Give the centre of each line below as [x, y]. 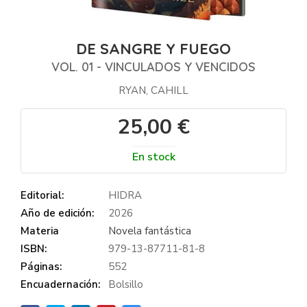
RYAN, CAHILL [153, 90]
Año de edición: [57, 213]
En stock [153, 157]
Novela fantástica [150, 231]
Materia [40, 231]
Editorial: [42, 195]
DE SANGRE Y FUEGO [153, 49]
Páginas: [41, 266]
